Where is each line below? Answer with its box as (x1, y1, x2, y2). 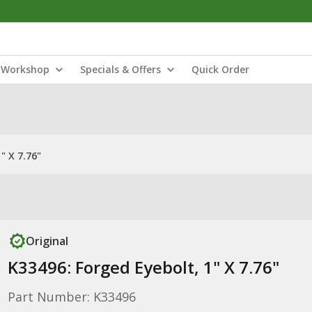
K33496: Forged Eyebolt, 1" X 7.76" (7, 256, 279, 279)
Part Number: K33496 (7, 288, 136, 305)
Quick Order (192, 63, 249, 76)
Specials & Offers (80, 63, 161, 76)
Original (25, 233, 68, 249)
